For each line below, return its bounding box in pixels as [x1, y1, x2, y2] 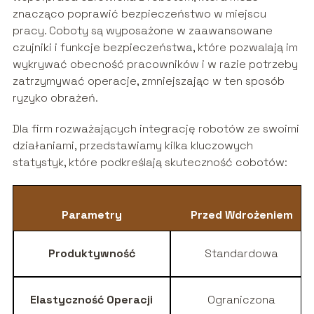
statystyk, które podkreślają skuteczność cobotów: [12, 154, 287, 170]
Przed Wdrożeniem [190, 207, 293, 222]
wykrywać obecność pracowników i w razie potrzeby [12, 56, 298, 71]
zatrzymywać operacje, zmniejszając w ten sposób [12, 73, 285, 88]
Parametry [61, 207, 122, 222]
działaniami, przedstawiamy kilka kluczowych [12, 137, 253, 153]
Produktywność [48, 245, 135, 261]
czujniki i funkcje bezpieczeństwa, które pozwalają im [12, 39, 298, 55]
